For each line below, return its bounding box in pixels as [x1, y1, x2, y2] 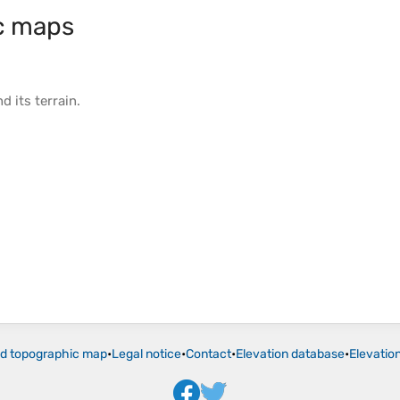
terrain [35, 93, 77, 110]
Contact [186, 346, 231, 362]
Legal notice [112, 346, 181, 362]
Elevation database [236, 346, 345, 362]
